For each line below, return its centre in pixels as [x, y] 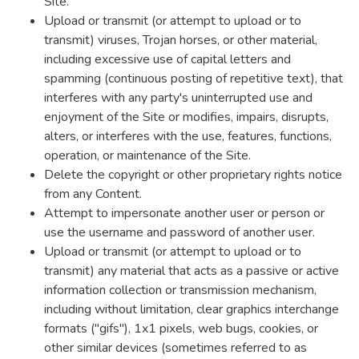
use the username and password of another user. [179, 232]
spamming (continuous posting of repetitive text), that [194, 79]
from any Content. [93, 194]
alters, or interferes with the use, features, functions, [188, 136]
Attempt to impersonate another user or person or [184, 213]
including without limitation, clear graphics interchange [192, 309]
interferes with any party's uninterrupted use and [178, 98]
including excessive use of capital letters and [167, 59]
